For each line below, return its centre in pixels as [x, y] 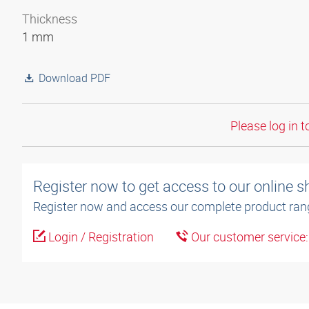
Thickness [50, 19]
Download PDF [74, 78]
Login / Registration [100, 237]
